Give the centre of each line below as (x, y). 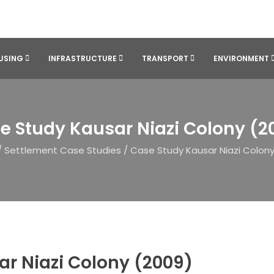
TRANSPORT (165, 58)
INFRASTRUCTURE (83, 58)
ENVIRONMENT (241, 58)
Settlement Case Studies (62, 150)
